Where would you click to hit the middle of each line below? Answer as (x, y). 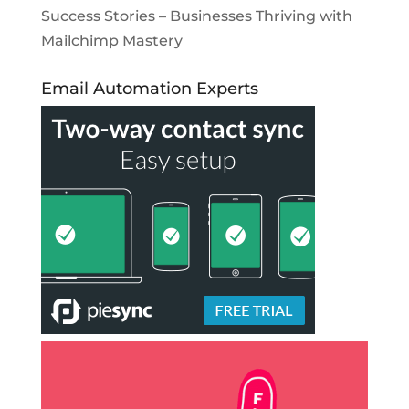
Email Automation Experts (149, 89)
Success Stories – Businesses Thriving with (196, 16)
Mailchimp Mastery (111, 41)
